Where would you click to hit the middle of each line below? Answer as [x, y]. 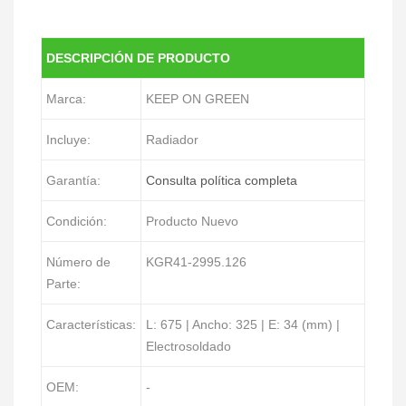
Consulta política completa [222, 180]
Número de [78, 261]
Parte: [63, 283]
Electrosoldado [188, 346]
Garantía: [73, 180]
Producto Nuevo [192, 221]
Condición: [77, 221]
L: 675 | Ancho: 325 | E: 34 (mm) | [243, 324]
